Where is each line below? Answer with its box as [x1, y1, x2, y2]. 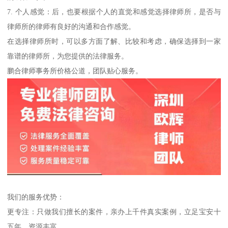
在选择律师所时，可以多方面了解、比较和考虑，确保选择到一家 [7, 37, 221, 46]
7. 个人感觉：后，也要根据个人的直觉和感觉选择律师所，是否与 [7, 8, 221, 16]
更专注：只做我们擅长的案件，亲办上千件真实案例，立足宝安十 [7, 208, 221, 216]
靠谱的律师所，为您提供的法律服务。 [7, 52, 129, 61]
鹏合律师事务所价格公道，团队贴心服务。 [7, 67, 143, 75]
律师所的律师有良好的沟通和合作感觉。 [7, 22, 136, 31]
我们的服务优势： [7, 193, 65, 202]
